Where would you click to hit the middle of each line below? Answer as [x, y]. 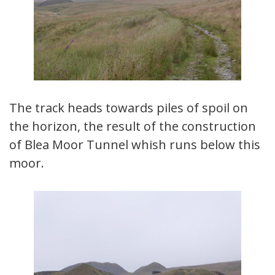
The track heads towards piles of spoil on [129, 107]
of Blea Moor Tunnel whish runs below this [135, 144]
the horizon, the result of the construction [133, 126]
